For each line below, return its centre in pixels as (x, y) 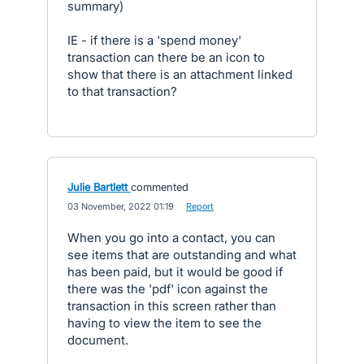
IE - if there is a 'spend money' (154, 40)
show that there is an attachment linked (180, 74)
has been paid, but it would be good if (175, 272)
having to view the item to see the (165, 323)
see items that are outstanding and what (182, 255)
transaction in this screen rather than (172, 306)
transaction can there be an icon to (166, 57)
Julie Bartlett (97, 187)
